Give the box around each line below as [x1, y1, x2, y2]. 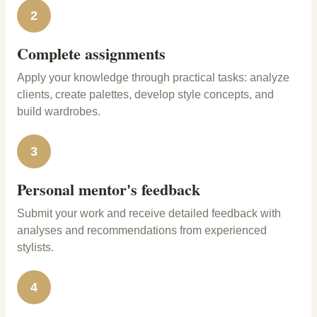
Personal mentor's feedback [17, 178, 200, 202]
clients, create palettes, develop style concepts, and [17, 88, 274, 101]
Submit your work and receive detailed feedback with [17, 207, 281, 220]
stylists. [17, 241, 54, 254]
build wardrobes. [17, 105, 100, 118]
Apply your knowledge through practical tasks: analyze [17, 71, 289, 84]
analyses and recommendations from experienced [17, 224, 267, 237]
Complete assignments [17, 42, 166, 66]
